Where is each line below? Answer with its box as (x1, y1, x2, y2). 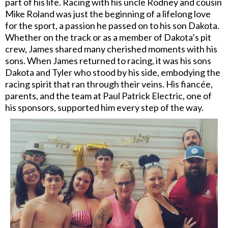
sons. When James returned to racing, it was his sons (5, 55, 211, 67)
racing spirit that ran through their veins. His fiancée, (5, 78, 213, 90)
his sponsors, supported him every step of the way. (5, 102, 204, 113)
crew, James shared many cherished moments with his (5, 43, 217, 55)
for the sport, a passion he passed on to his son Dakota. (5, 20, 219, 32)
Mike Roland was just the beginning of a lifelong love (5, 8, 211, 20)
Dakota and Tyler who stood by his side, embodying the (5, 67, 220, 78)
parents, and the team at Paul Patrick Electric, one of (5, 90, 212, 102)
